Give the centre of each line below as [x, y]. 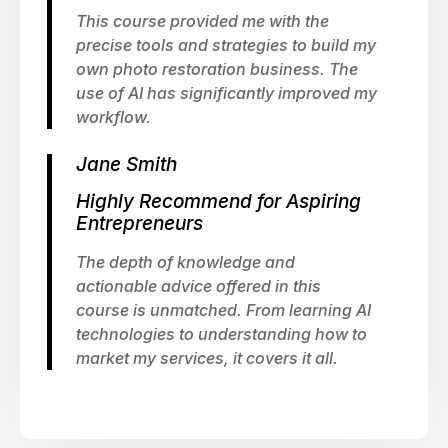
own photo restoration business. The [217, 69]
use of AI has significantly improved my [226, 93]
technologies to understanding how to [221, 334]
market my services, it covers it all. [207, 358]
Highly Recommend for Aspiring [218, 201]
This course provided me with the [202, 21]
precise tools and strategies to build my [226, 45]
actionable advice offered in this [198, 286]
